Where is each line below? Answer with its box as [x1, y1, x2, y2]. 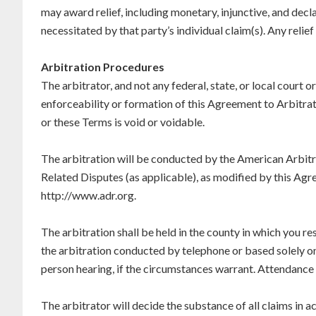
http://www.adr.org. [41, 188, 136, 202]
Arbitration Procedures [41, 60, 164, 73]
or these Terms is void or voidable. [41, 115, 205, 128]
